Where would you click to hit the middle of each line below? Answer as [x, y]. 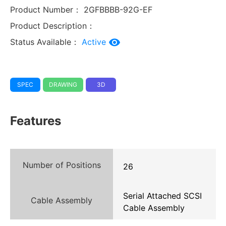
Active [95, 42]
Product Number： [46, 9]
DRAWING [63, 84]
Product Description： [52, 25]
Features [36, 121]
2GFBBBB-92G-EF [117, 9]
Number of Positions [62, 165]
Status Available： [45, 42]
